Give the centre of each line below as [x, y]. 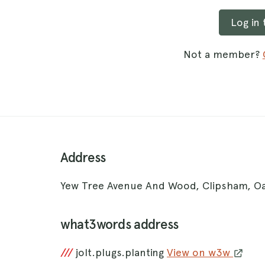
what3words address [119, 224]
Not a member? [223, 54]
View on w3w [200, 252]
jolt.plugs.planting [122, 252]
